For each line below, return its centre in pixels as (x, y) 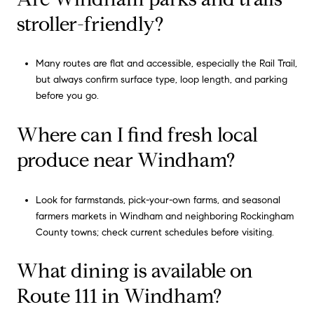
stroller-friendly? (90, 24)
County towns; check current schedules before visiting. (155, 232)
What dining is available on (135, 271)
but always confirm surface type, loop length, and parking (161, 80)
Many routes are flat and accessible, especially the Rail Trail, (166, 64)
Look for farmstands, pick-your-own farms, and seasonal (158, 200)
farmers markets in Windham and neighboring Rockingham (164, 216)
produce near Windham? (126, 161)
